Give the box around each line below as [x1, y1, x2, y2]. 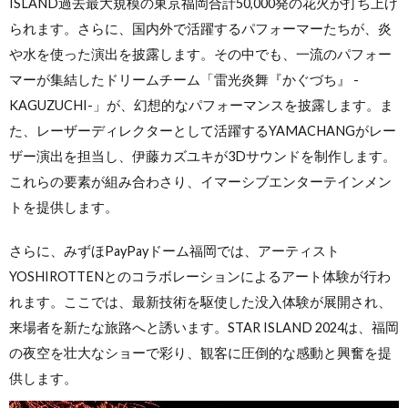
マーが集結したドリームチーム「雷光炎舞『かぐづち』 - [9, 71, 359, 87]
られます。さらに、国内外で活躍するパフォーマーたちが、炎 [9, 20, 392, 36]
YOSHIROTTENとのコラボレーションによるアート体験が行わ [9, 268, 391, 284]
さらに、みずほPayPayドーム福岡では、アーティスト [9, 242, 340, 259]
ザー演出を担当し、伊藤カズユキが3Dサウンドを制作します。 [9, 148, 396, 164]
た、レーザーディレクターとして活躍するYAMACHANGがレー [9, 122, 396, 138]
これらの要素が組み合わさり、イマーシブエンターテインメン [9, 173, 392, 189]
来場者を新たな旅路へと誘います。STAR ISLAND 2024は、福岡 [9, 319, 399, 335]
